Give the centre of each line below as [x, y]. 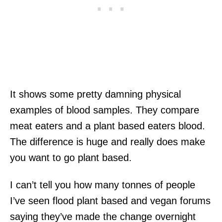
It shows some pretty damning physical [95, 94]
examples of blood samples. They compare [105, 110]
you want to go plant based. [71, 157]
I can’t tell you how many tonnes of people [103, 185]
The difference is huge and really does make [108, 141]
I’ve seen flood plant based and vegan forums [110, 200]
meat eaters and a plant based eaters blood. [108, 126]
